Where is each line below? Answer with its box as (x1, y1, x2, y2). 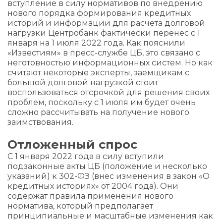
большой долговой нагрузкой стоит (7, 78, 158, 87)
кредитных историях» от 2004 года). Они (7, 181, 178, 191)
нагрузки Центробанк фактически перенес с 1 (7, 28, 200, 38)
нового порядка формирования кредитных (7, 8, 191, 18)
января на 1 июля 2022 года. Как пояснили (7, 38, 185, 48)
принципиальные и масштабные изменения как (7, 211, 213, 221)
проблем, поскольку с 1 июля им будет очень (7, 98, 196, 107)
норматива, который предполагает (7, 201, 153, 211)
